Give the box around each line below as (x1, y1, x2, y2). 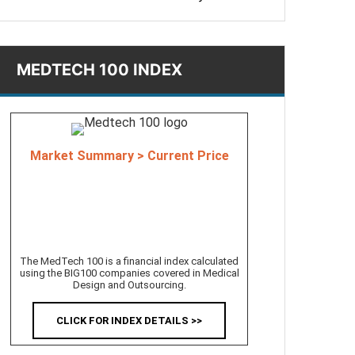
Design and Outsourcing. (72, 279, 186, 291)
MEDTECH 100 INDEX (17, 60, 182, 79)
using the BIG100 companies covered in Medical (19, 267, 239, 279)
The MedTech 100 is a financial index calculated (20, 255, 239, 267)
